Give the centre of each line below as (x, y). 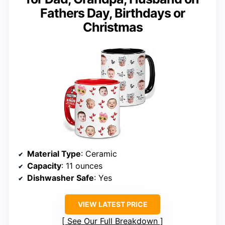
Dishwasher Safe (61, 178)
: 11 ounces (82, 165)
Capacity (44, 165)
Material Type (54, 153)
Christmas (113, 27)
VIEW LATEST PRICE (113, 204)
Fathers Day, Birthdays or (113, 13)
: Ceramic (99, 153)
